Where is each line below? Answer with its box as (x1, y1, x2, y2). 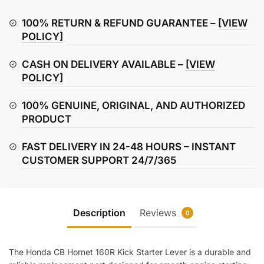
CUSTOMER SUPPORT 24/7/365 (22, 154, 176, 166)
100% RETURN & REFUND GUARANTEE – (22, 16, 218, 29)
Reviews (140, 207, 179, 219)
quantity (8, 58, 42, 70)
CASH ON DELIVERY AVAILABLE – (22, 58, 186, 70)
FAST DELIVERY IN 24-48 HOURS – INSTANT (22, 140, 236, 153)
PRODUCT (22, 113, 71, 125)
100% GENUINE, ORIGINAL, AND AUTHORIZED (22, 99, 245, 111)
